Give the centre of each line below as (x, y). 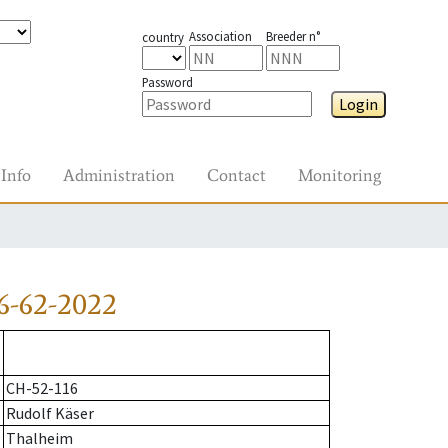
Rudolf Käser (50, 413)
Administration (119, 175)
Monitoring (339, 175)
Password (167, 82)
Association (220, 36)
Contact (236, 175)
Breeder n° (292, 36)
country (162, 37)
